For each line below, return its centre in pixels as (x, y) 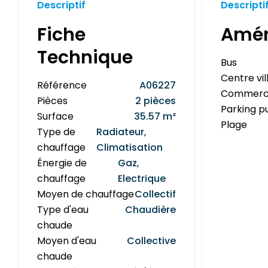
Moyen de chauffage (86, 194)
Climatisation (130, 147)
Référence (62, 85)
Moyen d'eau (67, 240)
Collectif (156, 194)
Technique (85, 57)
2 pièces (156, 100)
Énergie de (62, 163)
